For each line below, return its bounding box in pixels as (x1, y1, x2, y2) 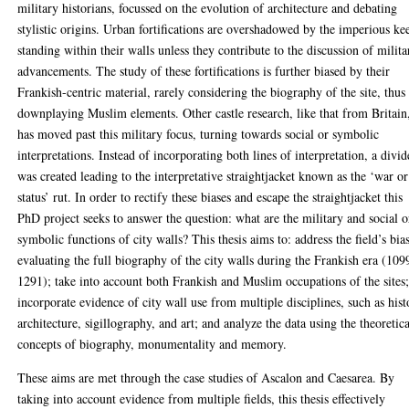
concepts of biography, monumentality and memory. (17, 334, 288, 352)
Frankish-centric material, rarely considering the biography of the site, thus (17, 82, 406, 100)
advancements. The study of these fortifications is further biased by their (17, 61, 391, 79)
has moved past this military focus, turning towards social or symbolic (17, 124, 380, 142)
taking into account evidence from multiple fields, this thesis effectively (17, 389, 386, 407)
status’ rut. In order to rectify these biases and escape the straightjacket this (17, 187, 404, 205)
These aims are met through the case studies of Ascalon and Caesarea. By (17, 368, 395, 386)
